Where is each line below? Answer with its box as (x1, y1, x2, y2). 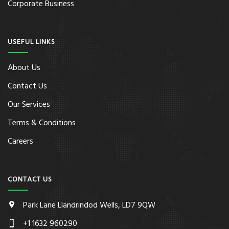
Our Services (8, 98, 50, 111)
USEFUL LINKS (8, 36, 55, 48)
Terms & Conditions (8, 117, 76, 130)
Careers (8, 135, 33, 148)
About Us (8, 61, 40, 75)
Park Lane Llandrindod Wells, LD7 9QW (23, 199, 155, 212)
